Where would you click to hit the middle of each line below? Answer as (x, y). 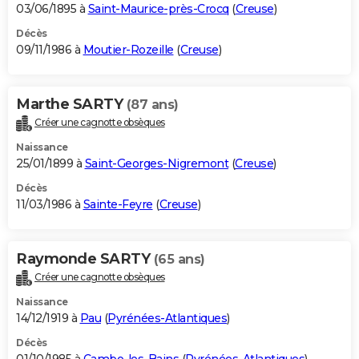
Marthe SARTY (71, 105)
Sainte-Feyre (118, 205)
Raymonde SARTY (85, 259)
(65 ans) (179, 260)
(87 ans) (152, 105)
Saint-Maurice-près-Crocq (158, 9)
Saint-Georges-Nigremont (156, 164)
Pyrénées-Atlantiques (167, 319)
